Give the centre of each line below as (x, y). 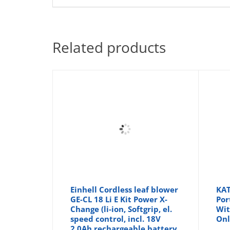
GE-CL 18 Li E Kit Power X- (119, 199)
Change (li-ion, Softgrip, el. (121, 209)
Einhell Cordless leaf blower (124, 189)
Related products (109, 47)
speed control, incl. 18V (116, 218)
